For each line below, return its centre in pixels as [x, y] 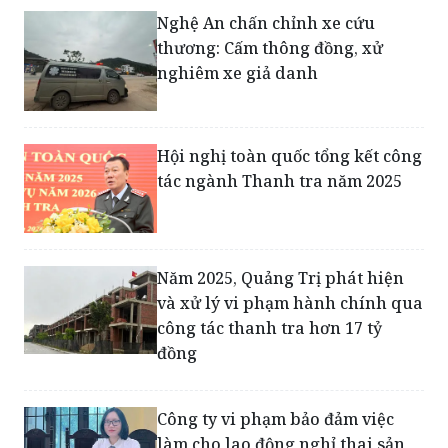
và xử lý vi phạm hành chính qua [290, 320]
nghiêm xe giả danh [238, 90]
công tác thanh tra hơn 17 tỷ [270, 345]
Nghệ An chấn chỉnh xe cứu [266, 40]
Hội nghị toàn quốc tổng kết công [290, 173]
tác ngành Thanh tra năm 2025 [280, 198]
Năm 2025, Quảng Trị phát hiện [281, 295]
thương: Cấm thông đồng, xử [270, 65]
